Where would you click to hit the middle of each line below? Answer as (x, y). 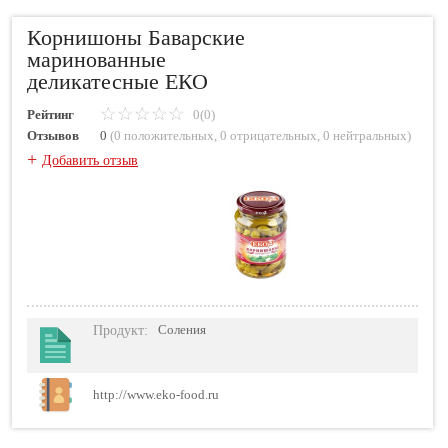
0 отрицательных (268, 135)
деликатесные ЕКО (117, 81)
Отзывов (53, 135)
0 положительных (164, 135)
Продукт (118, 330)
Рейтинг (50, 114)
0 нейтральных (365, 135)
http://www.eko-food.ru (156, 394)
